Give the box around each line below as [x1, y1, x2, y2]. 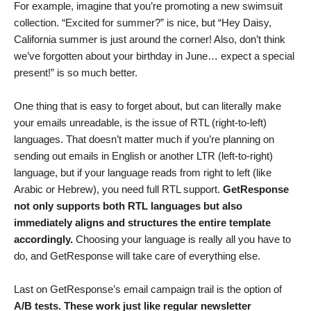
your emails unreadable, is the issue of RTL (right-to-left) [14, 117, 267, 129]
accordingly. [14, 233, 73, 246]
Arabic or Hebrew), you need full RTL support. [14, 183, 223, 196]
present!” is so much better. [14, 67, 137, 79]
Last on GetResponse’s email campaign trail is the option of [14, 283, 282, 296]
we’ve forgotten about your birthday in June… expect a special [14, 50, 294, 62]
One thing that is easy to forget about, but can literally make [14, 100, 281, 112]
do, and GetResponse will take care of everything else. [14, 250, 260, 262]
